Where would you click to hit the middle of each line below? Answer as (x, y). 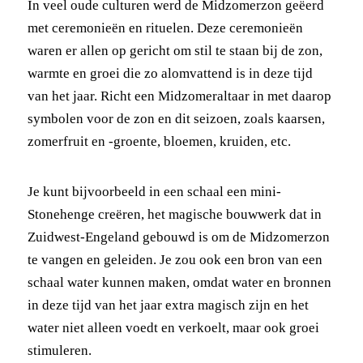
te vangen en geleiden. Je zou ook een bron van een (175, 259)
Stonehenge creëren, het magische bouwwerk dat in (174, 214)
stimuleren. (59, 350)
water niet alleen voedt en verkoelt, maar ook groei (173, 327)
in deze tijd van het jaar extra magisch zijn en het (168, 305)
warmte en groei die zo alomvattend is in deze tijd (170, 73)
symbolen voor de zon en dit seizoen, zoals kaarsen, (176, 118)
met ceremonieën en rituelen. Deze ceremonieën (165, 28)
